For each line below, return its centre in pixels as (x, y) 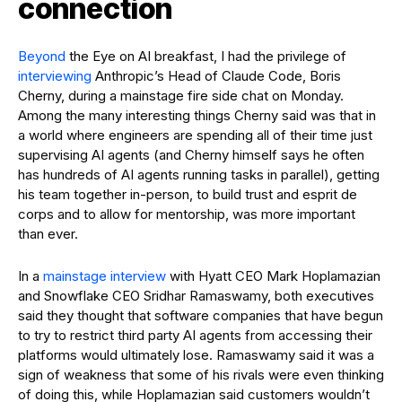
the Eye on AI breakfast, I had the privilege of (206, 56)
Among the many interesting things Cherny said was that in (197, 115)
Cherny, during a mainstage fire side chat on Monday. (181, 96)
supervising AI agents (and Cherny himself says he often (191, 155)
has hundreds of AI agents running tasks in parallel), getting (199, 175)
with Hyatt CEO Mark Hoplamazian (273, 276)
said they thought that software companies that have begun (201, 315)
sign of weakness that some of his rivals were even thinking (201, 375)
